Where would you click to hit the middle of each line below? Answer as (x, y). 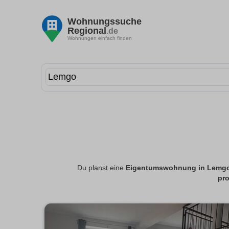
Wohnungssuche (105, 21)
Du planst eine (101, 168)
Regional (87, 30)
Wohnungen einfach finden (100, 38)
